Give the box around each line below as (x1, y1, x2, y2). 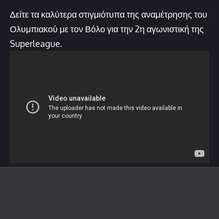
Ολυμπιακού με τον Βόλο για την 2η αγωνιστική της (10, 23, 204, 34)
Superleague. (10, 38, 62, 49)
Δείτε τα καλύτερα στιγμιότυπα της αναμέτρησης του (10, 8, 207, 20)
